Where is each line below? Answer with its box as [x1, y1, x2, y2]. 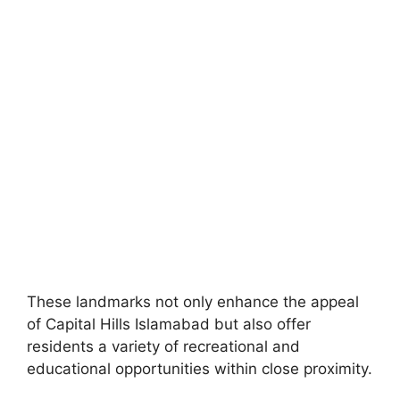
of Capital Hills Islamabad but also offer [27, 314, 311, 333]
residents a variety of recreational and [27, 337, 300, 355]
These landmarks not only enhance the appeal [27, 292, 359, 311]
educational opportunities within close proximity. [27, 359, 372, 378]
